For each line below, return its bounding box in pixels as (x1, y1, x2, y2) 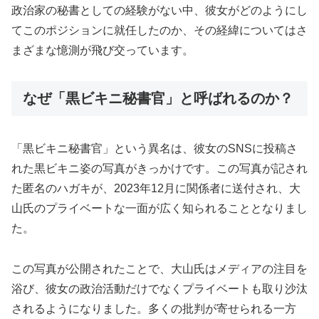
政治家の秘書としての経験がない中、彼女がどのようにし (11, 4, 308, 17)
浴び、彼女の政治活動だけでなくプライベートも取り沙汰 (11, 283, 308, 296)
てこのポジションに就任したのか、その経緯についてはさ (11, 24, 308, 37)
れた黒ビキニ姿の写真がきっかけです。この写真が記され (11, 162, 308, 175)
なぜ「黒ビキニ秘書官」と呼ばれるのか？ (23, 90, 293, 107)
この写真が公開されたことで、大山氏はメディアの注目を (11, 263, 308, 276)
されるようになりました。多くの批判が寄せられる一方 (11, 303, 296, 315)
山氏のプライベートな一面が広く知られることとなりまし (11, 202, 308, 215)
